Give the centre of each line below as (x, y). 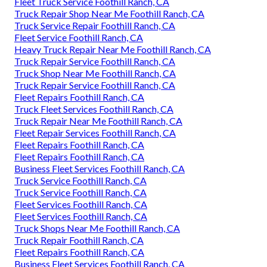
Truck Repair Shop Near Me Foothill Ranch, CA (109, 13)
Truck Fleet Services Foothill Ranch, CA (94, 108)
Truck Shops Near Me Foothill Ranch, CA (97, 228)
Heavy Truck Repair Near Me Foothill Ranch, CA (113, 49)
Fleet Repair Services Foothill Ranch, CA (95, 132)
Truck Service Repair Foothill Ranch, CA (95, 25)
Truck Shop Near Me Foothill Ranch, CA (95, 73)
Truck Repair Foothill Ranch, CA (79, 240)
